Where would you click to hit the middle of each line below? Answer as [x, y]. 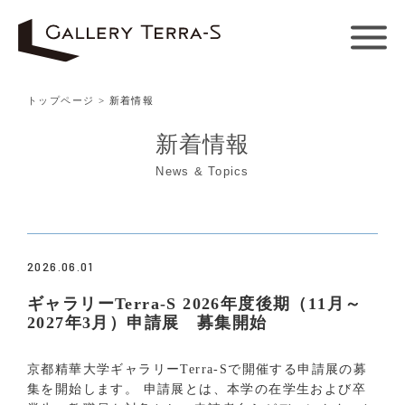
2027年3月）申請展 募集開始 [147, 322]
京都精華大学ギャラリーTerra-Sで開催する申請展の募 [198, 369]
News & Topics [202, 171]
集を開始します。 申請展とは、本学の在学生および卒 [197, 389]
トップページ [61, 100]
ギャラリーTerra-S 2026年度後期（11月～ [195, 303]
